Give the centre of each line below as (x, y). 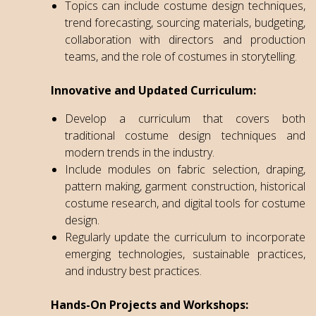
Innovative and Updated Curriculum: (153, 90)
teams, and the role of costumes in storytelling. (181, 56)
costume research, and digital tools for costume (185, 203)
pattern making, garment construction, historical (185, 186)
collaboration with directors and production (185, 39)
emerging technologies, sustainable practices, (185, 254)
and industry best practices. (133, 271)
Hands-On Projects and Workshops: (149, 304)
